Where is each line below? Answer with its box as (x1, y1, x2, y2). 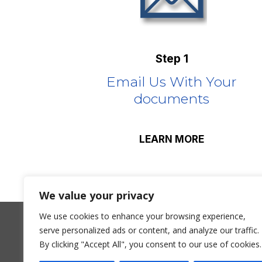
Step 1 (155, 52, 188, 66)
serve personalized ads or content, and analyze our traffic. (39, 225, 259, 236)
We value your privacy (39, 188, 154, 202)
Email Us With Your (106, 74, 237, 91)
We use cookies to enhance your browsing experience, (39, 211, 246, 222)
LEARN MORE (139, 133, 205, 145)
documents (134, 91, 210, 108)
